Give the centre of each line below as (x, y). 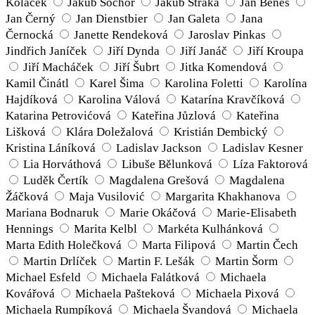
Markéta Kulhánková (210, 229)
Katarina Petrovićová (58, 116)
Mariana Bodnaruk (52, 213)
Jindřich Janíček (46, 51)
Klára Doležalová (110, 132)
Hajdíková (32, 100)
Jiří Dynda (134, 51)
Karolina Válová (119, 100)
